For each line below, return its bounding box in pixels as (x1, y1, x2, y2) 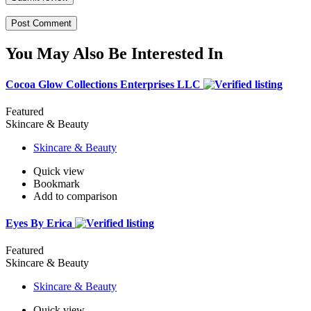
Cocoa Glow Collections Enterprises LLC (6, 78, 203, 90)
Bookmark (33, 177, 80, 190)
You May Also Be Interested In (6, 44, 223, 63)
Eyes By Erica (6, 217, 75, 230)
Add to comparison (33, 190, 117, 202)
